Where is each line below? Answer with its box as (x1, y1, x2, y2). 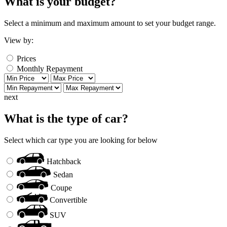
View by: (4, 36, 33, 45)
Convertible (50, 195, 87, 204)
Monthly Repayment (17, 64, 83, 73)
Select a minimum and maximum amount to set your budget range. (4, 19, 216, 27)
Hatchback (47, 157, 81, 166)
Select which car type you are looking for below (4, 135, 158, 144)
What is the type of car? (4, 111, 128, 125)
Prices (17, 54, 36, 63)
